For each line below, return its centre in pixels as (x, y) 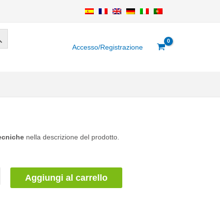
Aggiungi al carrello (66, 178)
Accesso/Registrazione (107, 47)
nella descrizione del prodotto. (72, 137)
